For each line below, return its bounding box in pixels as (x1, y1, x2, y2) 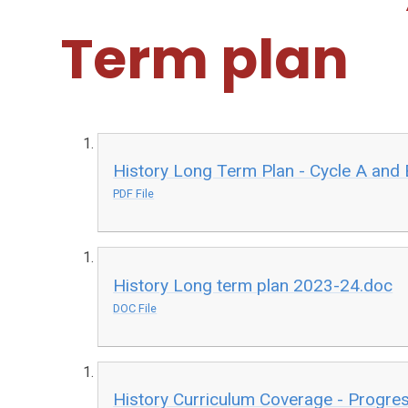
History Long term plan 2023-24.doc (113, 274, 393, 296)
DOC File (113, 301, 158, 315)
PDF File (113, 187, 155, 201)
